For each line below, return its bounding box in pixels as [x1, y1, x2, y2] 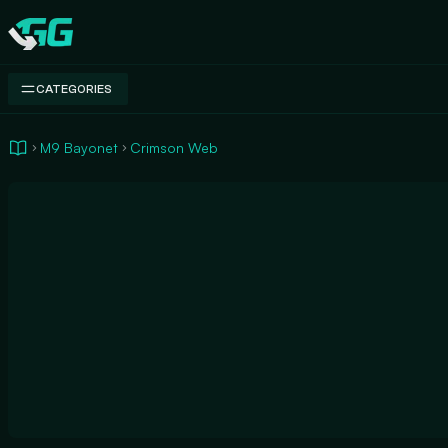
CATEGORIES [36, 82, 112, 96]
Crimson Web [130, 139, 218, 156]
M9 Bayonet [40, 139, 118, 156]
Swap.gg [7, 32, 68, 53]
